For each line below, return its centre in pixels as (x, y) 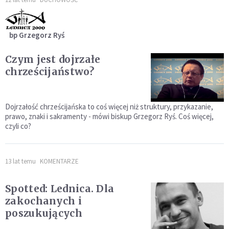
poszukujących (44, 213)
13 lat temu (20, 161)
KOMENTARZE (59, 161)
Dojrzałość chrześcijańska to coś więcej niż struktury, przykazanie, (109, 106)
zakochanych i (43, 201)
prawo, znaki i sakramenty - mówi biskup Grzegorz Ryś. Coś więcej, (109, 116)
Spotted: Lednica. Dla (60, 188)
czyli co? (18, 126)
